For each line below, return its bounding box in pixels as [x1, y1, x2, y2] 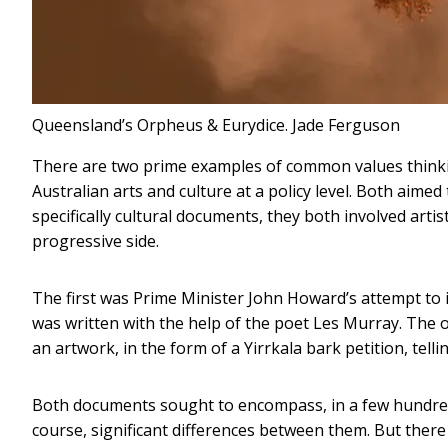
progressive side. [32, 229, 159, 252]
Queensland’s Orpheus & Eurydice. [32, 113, 288, 136]
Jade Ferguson [292, 113, 400, 136]
